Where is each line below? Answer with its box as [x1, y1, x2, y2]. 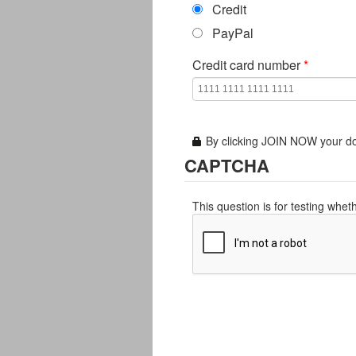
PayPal [212, 24, 253, 43]
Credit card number [192, 56, 304, 75]
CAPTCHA [184, 152, 269, 178]
